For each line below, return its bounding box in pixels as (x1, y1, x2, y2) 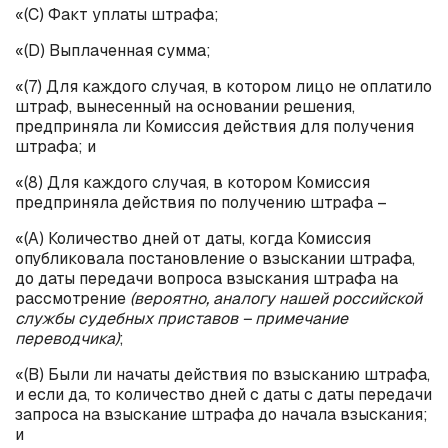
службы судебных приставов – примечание (15, 307, 348, 329)
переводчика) (15, 327, 119, 349)
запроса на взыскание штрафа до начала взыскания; (15, 403, 428, 425)
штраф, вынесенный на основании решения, (15, 95, 355, 117)
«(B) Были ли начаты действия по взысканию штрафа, (15, 363, 430, 385)
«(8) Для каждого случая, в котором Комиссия (15, 171, 370, 193)
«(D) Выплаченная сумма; (15, 39, 211, 61)
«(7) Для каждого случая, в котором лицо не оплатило (15, 75, 432, 97)
